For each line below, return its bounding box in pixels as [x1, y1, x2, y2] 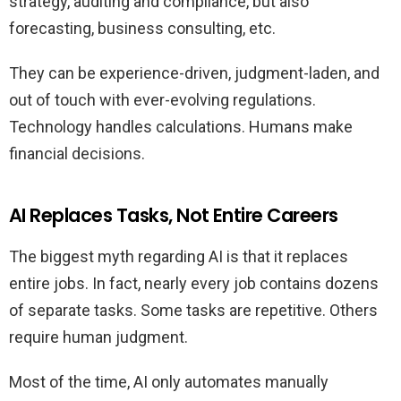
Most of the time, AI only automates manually [9, 372, 328, 392]
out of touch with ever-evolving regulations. [9, 90, 316, 110]
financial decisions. [9, 144, 145, 164]
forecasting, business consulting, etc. [9, 19, 276, 38]
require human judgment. [9, 328, 188, 347]
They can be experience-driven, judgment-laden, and [9, 64, 380, 83]
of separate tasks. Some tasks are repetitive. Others [9, 301, 378, 320]
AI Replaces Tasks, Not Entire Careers [9, 202, 338, 229]
